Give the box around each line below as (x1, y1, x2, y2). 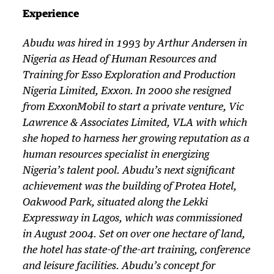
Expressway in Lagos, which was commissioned (22, 213, 242, 224)
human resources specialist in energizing (22, 149, 209, 160)
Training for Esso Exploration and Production (22, 70, 235, 81)
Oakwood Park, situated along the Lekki (22, 197, 208, 208)
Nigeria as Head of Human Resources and (22, 54, 217, 65)
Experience (22, 6, 79, 20)
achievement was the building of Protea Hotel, (22, 181, 237, 192)
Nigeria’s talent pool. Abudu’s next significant (22, 165, 235, 176)
